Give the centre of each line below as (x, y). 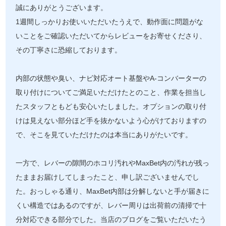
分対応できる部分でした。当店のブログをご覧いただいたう (111, 220)
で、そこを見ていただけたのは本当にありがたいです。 (104, 135)
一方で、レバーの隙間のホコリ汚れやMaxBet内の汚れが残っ (113, 163)
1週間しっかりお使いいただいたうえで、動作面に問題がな (110, 22)
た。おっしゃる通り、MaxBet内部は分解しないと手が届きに (113, 191)
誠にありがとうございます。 (62, 8)
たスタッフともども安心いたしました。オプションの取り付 (111, 107)
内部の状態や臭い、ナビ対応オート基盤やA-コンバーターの (111, 78)
